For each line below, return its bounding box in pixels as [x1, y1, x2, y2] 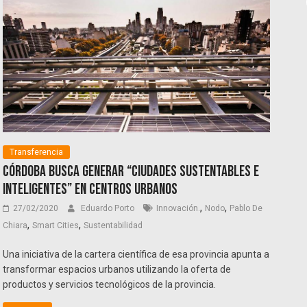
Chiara [3, 220, 28, 230]
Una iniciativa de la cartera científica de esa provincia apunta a [3, 248, 270, 260]
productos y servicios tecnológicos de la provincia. [3, 278, 217, 290]
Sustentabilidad [84, 220, 143, 230]
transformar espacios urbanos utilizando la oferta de [3, 263, 232, 275]
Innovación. [156, 203, 201, 213]
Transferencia [10, 147, 64, 157]
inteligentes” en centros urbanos [3, 180, 178, 199]
